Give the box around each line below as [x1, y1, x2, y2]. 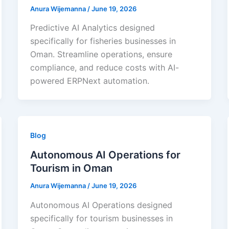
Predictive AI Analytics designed [30, 22, 155, 33]
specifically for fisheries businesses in [30, 36, 176, 47]
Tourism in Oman [30, 162, 112, 175]
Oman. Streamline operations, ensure [30, 49, 172, 60]
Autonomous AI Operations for [30, 149, 180, 162]
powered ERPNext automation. [30, 76, 149, 86]
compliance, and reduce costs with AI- [30, 62, 179, 73]
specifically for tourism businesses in [30, 213, 173, 223]
